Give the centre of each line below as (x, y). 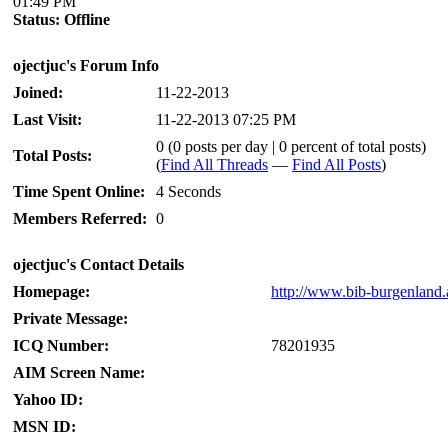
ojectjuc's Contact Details (98, 264)
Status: (36, 19)
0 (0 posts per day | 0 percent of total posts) (291, 146)
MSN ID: (44, 426)
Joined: (38, 92)
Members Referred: (80, 218)
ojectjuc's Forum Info (86, 65)
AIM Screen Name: (79, 372)
